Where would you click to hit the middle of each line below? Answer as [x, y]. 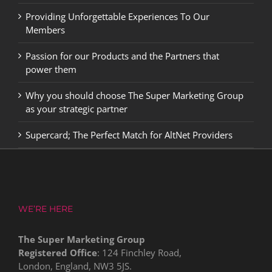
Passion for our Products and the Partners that [122, 56]
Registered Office [58, 252]
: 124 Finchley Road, [139, 252]
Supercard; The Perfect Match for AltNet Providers [129, 134]
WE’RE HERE [46, 209]
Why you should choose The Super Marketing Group [134, 95]
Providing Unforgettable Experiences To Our [117, 16]
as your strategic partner [76, 108]
